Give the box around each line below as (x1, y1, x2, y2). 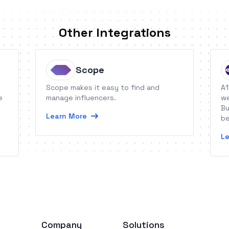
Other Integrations (58, 25, 171, 40)
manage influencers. (46, 93, 117, 102)
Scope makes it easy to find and (46, 83, 160, 92)
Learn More (46, 111, 87, 121)
